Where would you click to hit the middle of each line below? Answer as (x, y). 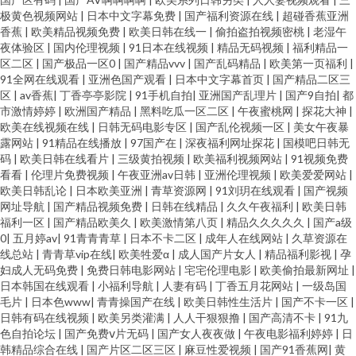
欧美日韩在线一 (169, 31)
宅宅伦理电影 (219, 270)
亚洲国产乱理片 (239, 95)
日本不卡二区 (164, 238)
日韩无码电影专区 (143, 127)
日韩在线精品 (186, 206)
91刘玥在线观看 (256, 190)
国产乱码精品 (228, 63)
